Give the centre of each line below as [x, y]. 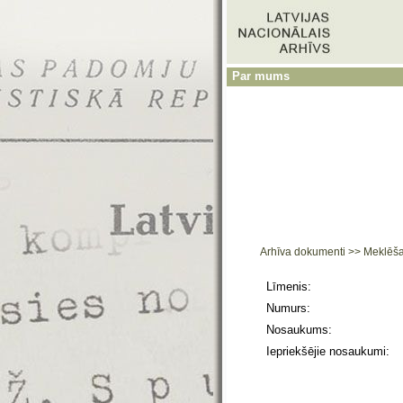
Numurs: [288, 308]
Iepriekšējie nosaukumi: [328, 351]
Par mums [261, 76]
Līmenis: [289, 287]
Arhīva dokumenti [304, 252]
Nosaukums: [299, 330]
